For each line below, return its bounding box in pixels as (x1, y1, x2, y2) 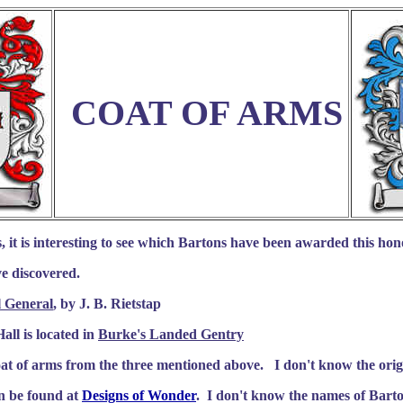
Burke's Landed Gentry (98, 327, 244, 342)
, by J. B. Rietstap (53, 296, 161, 311)
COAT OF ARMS (71, 94, 343, 133)
